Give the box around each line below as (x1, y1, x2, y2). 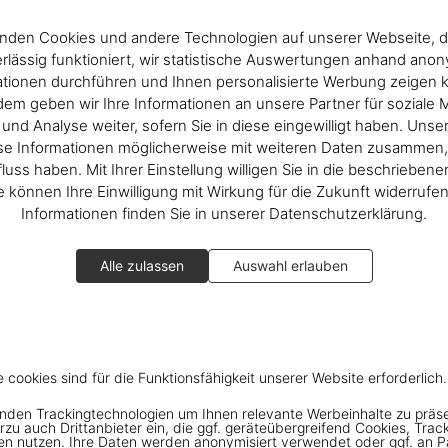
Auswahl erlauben (232, 256, 348, 274)
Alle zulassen (99, 256, 184, 274)
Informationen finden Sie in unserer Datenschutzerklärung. (21, 203, 427, 223)
